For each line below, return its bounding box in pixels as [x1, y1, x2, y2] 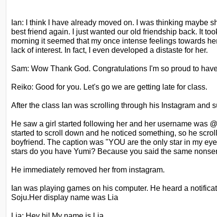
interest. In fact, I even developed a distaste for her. [35, 46, 208, 54]
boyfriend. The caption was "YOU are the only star [11, 138, 182, 146]
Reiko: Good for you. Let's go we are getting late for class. [11, 82, 207, 91]
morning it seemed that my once [11, 36, 120, 45]
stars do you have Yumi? [11, 147, 95, 155]
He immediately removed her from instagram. [11, 165, 165, 174]
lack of [11, 46, 33, 54]
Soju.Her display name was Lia [11, 193, 118, 201]
